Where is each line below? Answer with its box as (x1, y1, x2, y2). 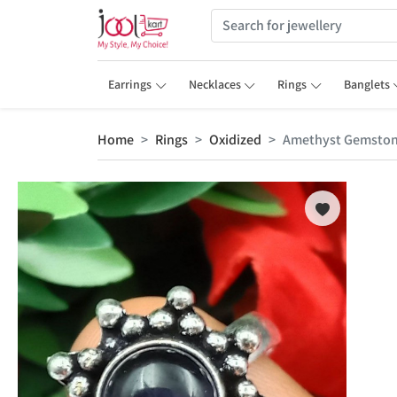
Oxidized (209, 130, 261, 149)
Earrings (108, 76, 152, 92)
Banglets (343, 76, 390, 92)
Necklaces (188, 76, 241, 92)
